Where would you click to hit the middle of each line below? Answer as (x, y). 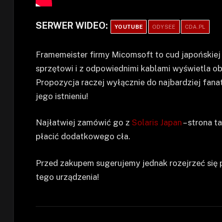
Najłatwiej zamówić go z (84, 123)
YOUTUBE (129, 27)
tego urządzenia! (67, 177)
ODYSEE (164, 27)
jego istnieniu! (62, 96)
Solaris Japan (157, 123)
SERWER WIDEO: (73, 26)
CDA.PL (195, 27)
